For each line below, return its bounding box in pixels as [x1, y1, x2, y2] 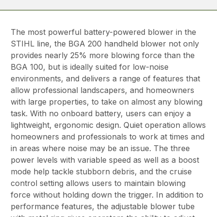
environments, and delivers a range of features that [11, 74, 201, 84]
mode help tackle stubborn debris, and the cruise [11, 167, 192, 177]
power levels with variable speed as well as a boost [11, 155, 200, 165]
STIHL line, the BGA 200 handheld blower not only [11, 39, 200, 49]
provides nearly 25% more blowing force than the [11, 50, 195, 61]
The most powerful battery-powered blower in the [11, 27, 197, 37]
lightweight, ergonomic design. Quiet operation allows [11, 120, 206, 130]
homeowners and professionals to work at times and [11, 132, 205, 142]
